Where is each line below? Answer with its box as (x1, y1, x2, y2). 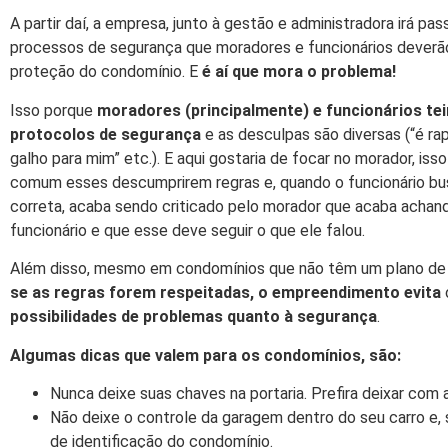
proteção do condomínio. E (10, 62, 202, 82)
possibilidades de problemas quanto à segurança (10, 307, 377, 327)
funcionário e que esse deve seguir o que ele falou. (10, 220, 365, 240)
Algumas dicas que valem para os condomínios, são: (10, 345, 401, 365)
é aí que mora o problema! (202, 62, 396, 82)
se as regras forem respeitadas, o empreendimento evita (10, 283, 441, 303)
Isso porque (10, 100, 97, 120)
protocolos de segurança (10, 124, 201, 144)
